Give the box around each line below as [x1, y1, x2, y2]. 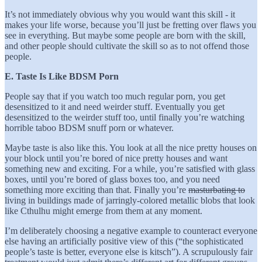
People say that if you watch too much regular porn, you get [5, 91, 225, 101]
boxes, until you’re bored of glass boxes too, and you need [5, 174, 220, 184]
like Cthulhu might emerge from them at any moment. [5, 205, 202, 216]
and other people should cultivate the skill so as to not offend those [5, 40, 249, 51]
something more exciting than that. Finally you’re [5, 184, 188, 195]
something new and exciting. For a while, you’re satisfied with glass [5, 163, 255, 174]
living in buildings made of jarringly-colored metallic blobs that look [5, 195, 255, 205]
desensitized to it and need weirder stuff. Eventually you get [5, 101, 225, 112]
